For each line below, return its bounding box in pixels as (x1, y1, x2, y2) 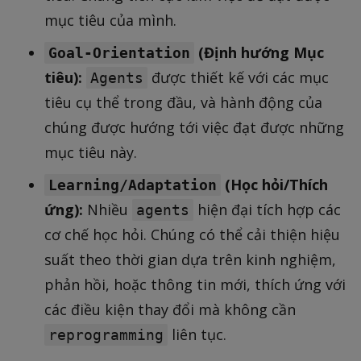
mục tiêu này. (44, 143, 137, 163)
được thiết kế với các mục (147, 68, 329, 88)
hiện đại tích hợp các (193, 200, 341, 220)
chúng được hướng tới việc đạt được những (44, 118, 344, 138)
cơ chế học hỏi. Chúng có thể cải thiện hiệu (44, 225, 340, 245)
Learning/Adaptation (48, 176, 217, 194)
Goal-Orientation (48, 44, 190, 62)
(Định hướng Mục (194, 43, 324, 63)
